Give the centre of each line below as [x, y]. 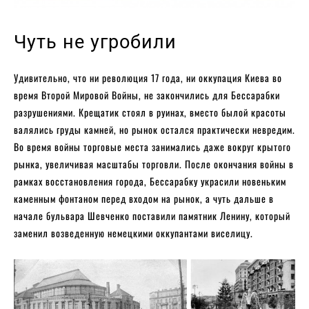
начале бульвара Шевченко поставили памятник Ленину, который [152, 215]
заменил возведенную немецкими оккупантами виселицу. [133, 232]
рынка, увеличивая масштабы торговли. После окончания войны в [154, 163]
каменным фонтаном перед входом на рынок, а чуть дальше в [144, 198]
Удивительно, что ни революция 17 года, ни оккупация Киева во [148, 77]
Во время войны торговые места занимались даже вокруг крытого [152, 146]
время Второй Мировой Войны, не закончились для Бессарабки [147, 94]
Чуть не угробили [95, 42]
